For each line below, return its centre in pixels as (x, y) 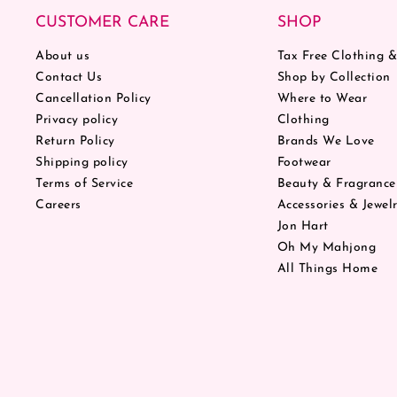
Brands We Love (326, 141)
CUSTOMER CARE (102, 22)
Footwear (304, 162)
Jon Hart (303, 226)
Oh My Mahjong (327, 247)
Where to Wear (322, 98)
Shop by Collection (334, 77)
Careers (58, 205)
